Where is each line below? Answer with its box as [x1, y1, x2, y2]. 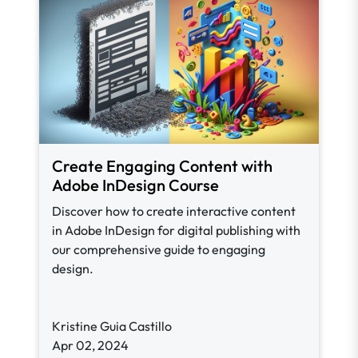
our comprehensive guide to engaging [52, 241, 265, 257]
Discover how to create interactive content [52, 203, 296, 219]
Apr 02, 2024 [52, 337, 129, 353]
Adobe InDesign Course [52, 175, 219, 195]
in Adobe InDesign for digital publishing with [52, 222, 300, 238]
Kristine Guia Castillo [52, 318, 172, 334]
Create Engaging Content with [52, 156, 272, 176]
